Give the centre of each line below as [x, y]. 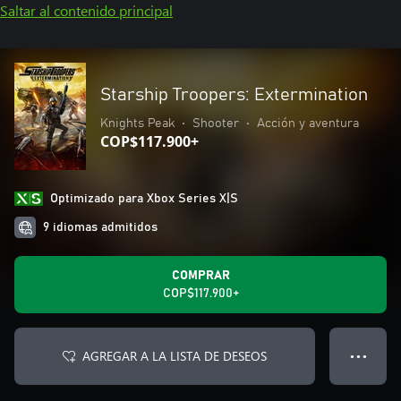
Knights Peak [137, 124]
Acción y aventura [308, 124]
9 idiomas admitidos [100, 227]
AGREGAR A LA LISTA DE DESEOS [175, 356]
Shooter [216, 124]
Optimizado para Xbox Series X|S [144, 199]
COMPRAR [200, 276]
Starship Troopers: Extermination [234, 95]
